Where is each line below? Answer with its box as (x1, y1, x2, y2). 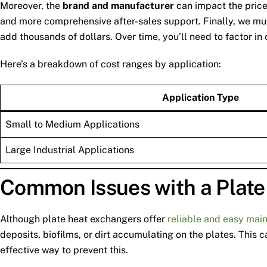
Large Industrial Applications (5, 144, 134, 156)
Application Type (162, 92, 239, 104)
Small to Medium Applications (5, 119, 139, 131)
